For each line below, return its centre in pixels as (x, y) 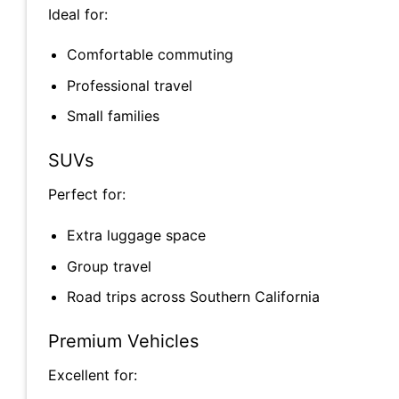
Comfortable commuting (150, 55)
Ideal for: (78, 14)
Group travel (109, 266)
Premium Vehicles (123, 342)
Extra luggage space (136, 236)
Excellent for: (93, 375)
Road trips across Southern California (193, 297)
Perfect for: (87, 195)
